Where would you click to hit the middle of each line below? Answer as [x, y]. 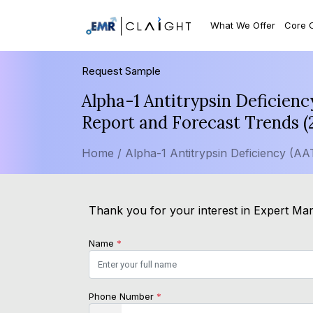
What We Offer [243, 25]
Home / [102, 153]
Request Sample [121, 71]
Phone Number [123, 297]
